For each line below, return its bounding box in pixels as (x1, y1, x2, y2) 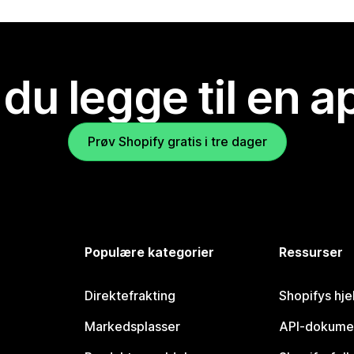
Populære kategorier (85, 244, 215, 261)
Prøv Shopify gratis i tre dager (87, 134, 267, 150)
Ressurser (278, 244, 343, 261)
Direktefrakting (85, 288, 176, 304)
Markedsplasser (85, 318, 181, 335)
